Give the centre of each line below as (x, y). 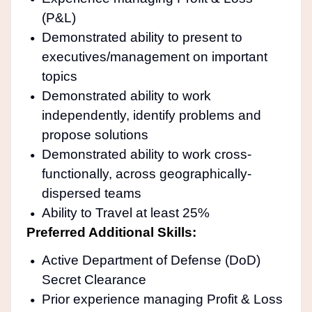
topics (59, 76)
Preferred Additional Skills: (111, 232)
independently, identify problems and (151, 115)
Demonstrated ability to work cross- (146, 154)
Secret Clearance (94, 279)
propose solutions (95, 134)
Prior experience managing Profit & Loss (162, 299)
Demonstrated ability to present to (142, 37)
